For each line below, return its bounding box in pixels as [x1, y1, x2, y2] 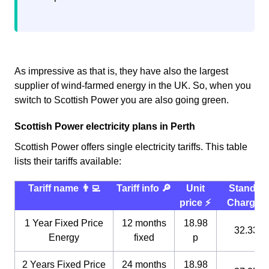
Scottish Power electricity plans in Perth [14, 121, 195, 132]
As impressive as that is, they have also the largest [14, 66, 228, 77]
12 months [121, 218, 166, 229]
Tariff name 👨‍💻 [28, 183, 100, 194]
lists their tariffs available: [14, 156, 121, 167]
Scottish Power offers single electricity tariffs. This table [14, 142, 247, 153]
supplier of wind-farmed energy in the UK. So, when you [14, 80, 251, 91]
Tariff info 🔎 [116, 183, 171, 194]
